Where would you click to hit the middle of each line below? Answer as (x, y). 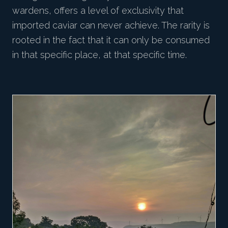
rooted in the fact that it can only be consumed (111, 40)
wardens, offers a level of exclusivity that (98, 11)
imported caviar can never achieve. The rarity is (111, 25)
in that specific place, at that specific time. (99, 55)
